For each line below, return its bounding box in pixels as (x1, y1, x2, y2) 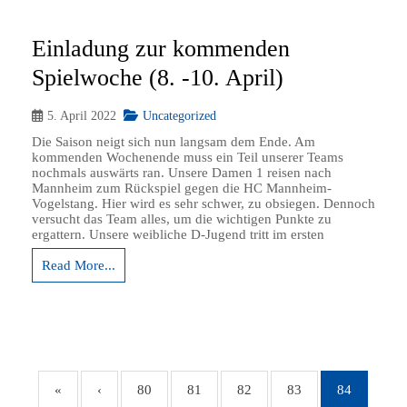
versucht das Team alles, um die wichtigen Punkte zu (32, 212, 332, 226)
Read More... (42, 258, 115, 273)
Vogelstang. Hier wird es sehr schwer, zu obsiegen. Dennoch (32, 196, 375, 211)
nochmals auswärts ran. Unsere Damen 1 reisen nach (32, 165, 332, 180)
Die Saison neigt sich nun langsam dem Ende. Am (32, 134, 315, 149)
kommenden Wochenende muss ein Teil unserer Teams (32, 150, 343, 164)
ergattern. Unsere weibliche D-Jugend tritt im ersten (32, 227, 324, 242)
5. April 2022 (47, 108, 116, 123)
